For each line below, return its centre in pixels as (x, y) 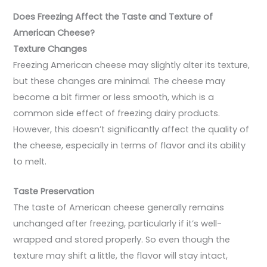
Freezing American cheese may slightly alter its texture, (132, 65)
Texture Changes (50, 49)
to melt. (30, 161)
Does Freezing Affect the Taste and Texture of (113, 16)
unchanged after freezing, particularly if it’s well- (118, 224)
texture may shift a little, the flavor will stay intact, (121, 256)
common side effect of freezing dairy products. (117, 113)
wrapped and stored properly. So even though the (122, 240)
